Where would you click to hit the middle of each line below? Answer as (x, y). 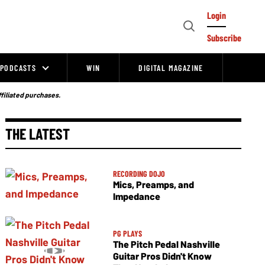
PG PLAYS (127, 233)
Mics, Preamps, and (153, 184)
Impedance (136, 196)
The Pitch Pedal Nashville (166, 244)
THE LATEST (38, 133)
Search (191, 39)
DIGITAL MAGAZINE (171, 68)
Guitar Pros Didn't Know (162, 256)
